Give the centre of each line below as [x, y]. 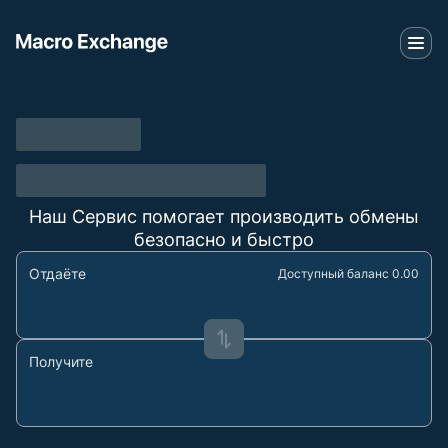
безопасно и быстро [224, 239]
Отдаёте [57, 273]
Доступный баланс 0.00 [348, 273]
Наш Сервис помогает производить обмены [224, 216]
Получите [61, 361]
